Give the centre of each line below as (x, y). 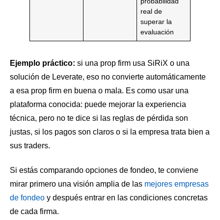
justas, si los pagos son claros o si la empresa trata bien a (110, 132)
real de (151, 11)
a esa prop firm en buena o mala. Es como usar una (99, 90)
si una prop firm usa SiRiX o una (132, 63)
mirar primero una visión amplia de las (77, 184)
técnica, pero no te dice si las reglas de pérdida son (99, 118)
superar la (156, 21)
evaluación (157, 32)
